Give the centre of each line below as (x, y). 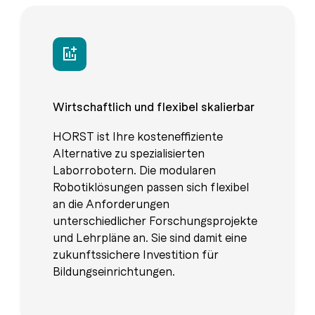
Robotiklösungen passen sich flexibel (151, 187)
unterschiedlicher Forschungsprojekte (155, 220)
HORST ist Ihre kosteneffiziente (138, 136)
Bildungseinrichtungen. (114, 271)
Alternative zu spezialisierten (129, 153)
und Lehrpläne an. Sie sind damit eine (150, 237)
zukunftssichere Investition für (136, 254)
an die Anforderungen (111, 204)
